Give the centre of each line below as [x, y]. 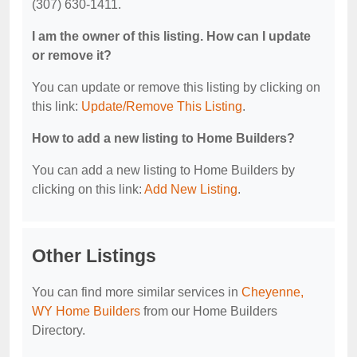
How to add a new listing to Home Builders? [163, 139]
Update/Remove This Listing [162, 107]
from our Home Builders [209, 312]
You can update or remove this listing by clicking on [176, 88]
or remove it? [72, 56]
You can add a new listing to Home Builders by [163, 171]
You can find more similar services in [137, 292]
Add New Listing [191, 190]
